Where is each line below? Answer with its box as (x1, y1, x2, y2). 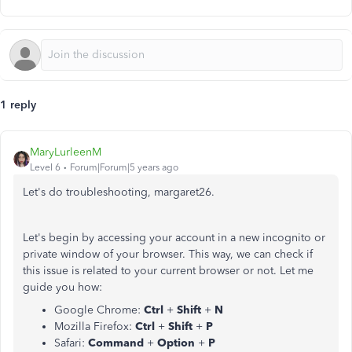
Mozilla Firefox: (54, 320, 135, 333)
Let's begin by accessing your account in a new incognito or (23, 231, 325, 244)
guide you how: (23, 280, 102, 294)
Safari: (54, 336, 88, 350)
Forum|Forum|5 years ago (70, 162, 178, 173)
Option (157, 336, 198, 350)
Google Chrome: (54, 303, 144, 317)
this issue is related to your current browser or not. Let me (23, 264, 313, 277)
